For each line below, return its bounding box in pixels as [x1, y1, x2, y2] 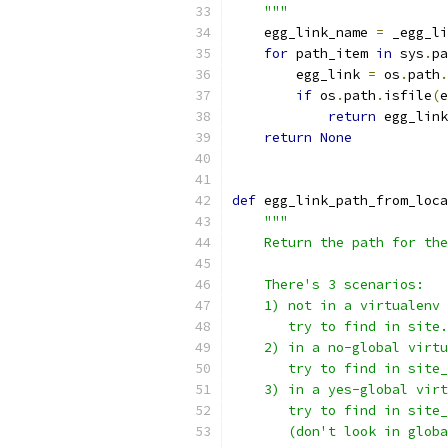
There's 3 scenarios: [232, 276, 424, 293]
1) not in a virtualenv [232, 297, 440, 314]
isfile [384, 87, 432, 104]
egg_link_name [232, 24, 376, 41]
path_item [288, 45, 376, 62]
